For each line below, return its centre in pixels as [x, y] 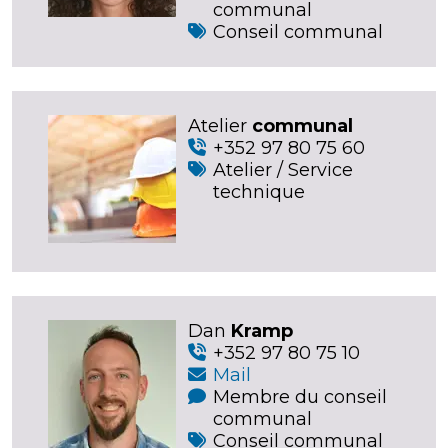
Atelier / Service [283, 169]
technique [259, 191]
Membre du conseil [300, 396]
